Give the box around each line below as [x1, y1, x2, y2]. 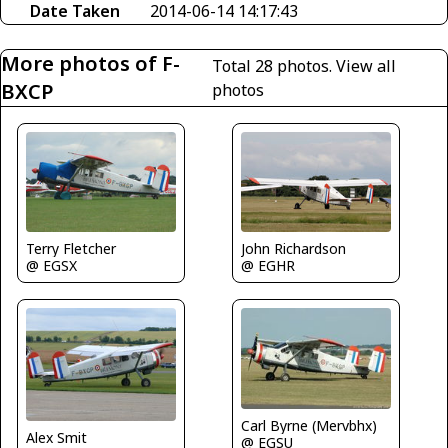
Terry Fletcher [26, 239, 116, 259]
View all [335, 55, 396, 78]
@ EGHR [241, 255, 295, 275]
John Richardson [241, 238, 346, 258]
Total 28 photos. [211, 55, 336, 78]
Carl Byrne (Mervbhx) [241, 415, 377, 435]
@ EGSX [26, 256, 77, 276]
